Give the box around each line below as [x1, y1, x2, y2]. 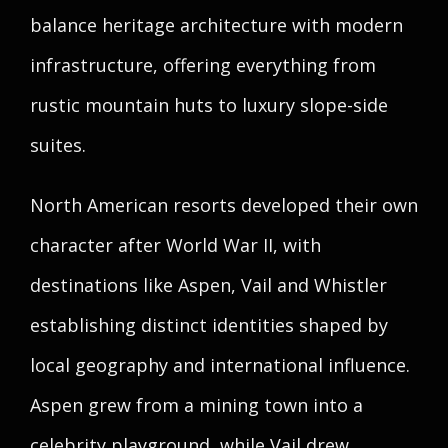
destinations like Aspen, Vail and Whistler [30, 273, 387, 297]
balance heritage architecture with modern [30, 13, 403, 37]
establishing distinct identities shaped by [30, 313, 388, 337]
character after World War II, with [30, 233, 321, 257]
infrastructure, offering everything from [30, 53, 376, 77]
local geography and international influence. [30, 353, 410, 377]
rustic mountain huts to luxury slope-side [30, 93, 388, 117]
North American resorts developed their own [30, 193, 418, 217]
